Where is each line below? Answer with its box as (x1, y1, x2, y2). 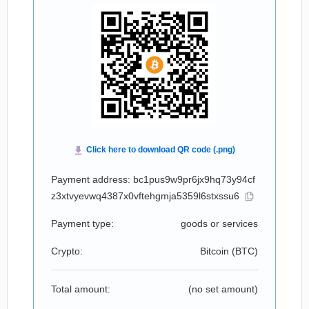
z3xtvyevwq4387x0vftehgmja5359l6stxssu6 (51, 190, 239, 201)
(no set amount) (188, 283, 258, 295)
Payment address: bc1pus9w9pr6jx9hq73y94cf (51, 174, 255, 185)
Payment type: (51, 218, 114, 229)
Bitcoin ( (200, 246, 235, 257)
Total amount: (51, 283, 110, 295)
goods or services (181, 218, 258, 229)
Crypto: (51, 246, 83, 257)
